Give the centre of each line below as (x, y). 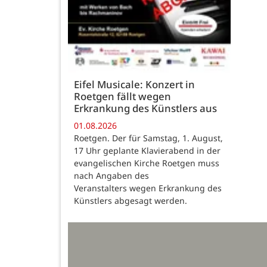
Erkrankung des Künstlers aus (145, 108)
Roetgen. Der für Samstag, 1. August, (148, 138)
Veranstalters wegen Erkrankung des (148, 188)
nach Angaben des (111, 176)
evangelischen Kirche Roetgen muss (147, 163)
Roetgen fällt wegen (122, 96)
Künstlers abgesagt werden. (131, 201)
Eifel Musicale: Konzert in (134, 84)
